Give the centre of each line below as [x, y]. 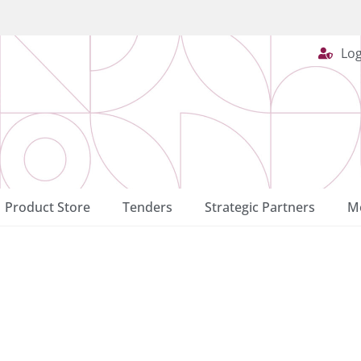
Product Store [47, 207]
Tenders [147, 207]
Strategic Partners [259, 207]
